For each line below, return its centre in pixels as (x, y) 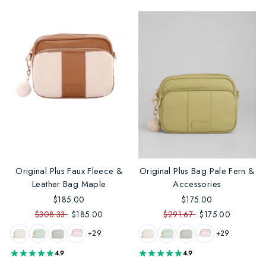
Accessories (197, 184)
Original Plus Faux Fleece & (69, 171)
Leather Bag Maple (69, 184)
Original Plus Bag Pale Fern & (197, 171)
